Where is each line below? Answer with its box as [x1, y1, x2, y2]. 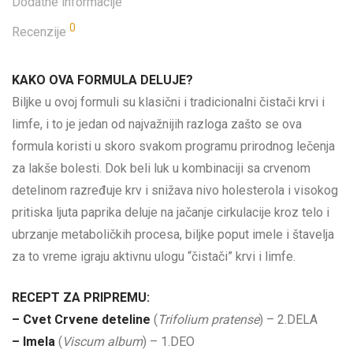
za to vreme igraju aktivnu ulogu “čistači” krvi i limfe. [12, 249, 295, 264]
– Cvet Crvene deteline [12, 312, 154, 327]
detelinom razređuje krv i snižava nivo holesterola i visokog [12, 183, 338, 198]
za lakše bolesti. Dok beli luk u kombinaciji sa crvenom [12, 161, 310, 176]
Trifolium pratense [158, 312, 259, 327]
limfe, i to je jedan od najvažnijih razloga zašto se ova [12, 117, 302, 132]
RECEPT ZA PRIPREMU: [12, 290, 150, 305]
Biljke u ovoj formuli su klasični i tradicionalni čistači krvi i [12, 95, 325, 110]
